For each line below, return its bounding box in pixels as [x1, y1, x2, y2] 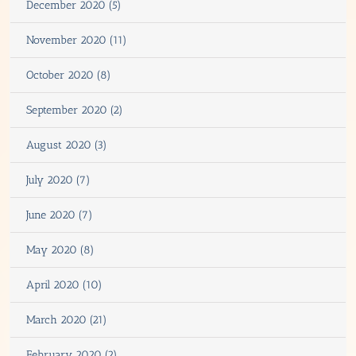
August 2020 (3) [26, 137, 107, 152]
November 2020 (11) [26, 33, 127, 47]
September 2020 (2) [26, 103, 123, 117]
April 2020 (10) [26, 277, 103, 292]
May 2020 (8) [26, 242, 95, 257]
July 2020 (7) [26, 172, 91, 187]
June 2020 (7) [26, 207, 93, 222]
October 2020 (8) [26, 68, 111, 82]
